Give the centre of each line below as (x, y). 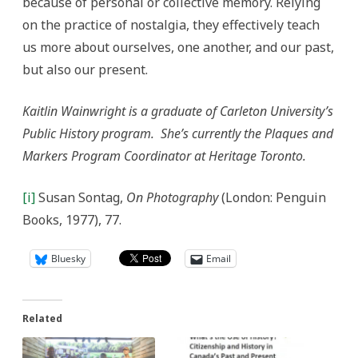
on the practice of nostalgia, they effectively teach (171, 25)
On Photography (172, 197)
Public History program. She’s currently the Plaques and (178, 133)
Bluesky (68, 259)
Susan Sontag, (81, 197)
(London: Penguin (272, 197)
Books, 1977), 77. (72, 220)
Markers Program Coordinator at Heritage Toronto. (164, 156)
